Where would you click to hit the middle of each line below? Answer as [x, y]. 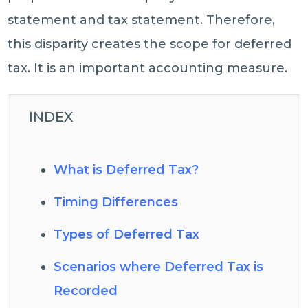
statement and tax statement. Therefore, [142, 20]
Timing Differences [116, 202]
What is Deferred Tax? [126, 170]
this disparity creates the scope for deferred [150, 44]
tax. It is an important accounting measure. [148, 68]
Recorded [86, 291]
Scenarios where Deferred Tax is [159, 267]
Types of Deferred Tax [127, 234]
